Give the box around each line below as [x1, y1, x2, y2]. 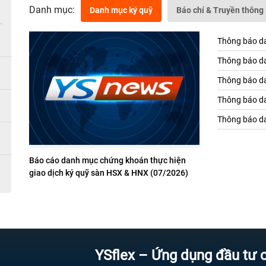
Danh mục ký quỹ [90, 5, 153, 15]
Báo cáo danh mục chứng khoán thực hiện [29, 156, 186, 166]
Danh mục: [29, 4, 75, 16]
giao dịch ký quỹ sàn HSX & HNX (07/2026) [29, 168, 188, 178]
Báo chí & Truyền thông [176, 5, 264, 15]
